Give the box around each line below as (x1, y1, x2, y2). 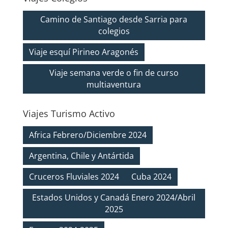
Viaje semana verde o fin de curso (49, 67, 179, 78)
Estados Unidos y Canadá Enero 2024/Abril (32, 191, 196, 203)
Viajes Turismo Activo (22, 107, 115, 120)
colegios (98, 25, 130, 37)
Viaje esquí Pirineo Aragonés (28, 46, 138, 58)
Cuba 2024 (131, 170, 172, 182)
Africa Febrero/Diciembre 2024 (28, 129, 147, 140)
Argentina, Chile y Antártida (28, 150, 134, 161)
